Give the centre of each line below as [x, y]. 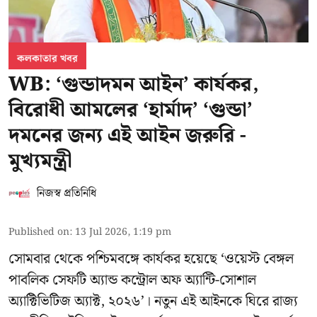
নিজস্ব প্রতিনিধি [67, 193]
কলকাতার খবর [47, 58]
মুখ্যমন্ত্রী [40, 161]
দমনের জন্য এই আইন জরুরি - [127, 135]
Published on [39, 232]
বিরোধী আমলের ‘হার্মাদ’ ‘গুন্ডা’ [131, 110]
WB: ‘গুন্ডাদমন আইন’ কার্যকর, [134, 84]
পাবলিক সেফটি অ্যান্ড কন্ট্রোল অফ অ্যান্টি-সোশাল [132, 280]
